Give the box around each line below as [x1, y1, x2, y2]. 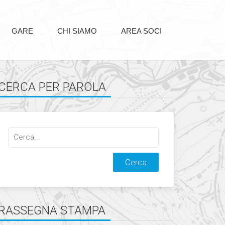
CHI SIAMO [57, 27, 99, 35]
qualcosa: [8, 140, 42, 149]
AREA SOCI [121, 27, 164, 35]
